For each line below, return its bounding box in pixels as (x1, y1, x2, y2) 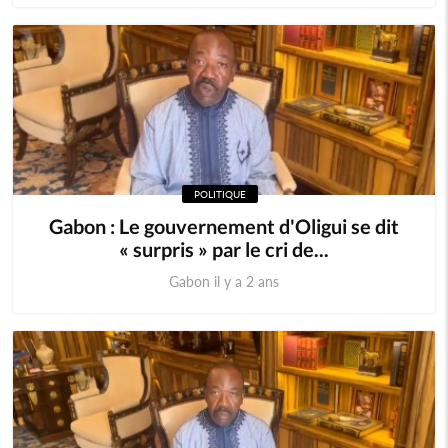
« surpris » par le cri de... (118, 237, 329, 261)
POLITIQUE (194, 188, 247, 200)
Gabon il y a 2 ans (168, 273, 279, 290)
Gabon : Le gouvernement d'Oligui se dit (48, 214, 399, 238)
